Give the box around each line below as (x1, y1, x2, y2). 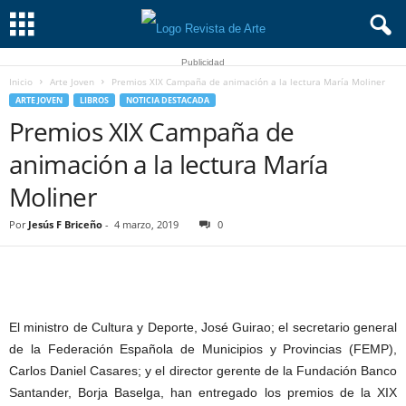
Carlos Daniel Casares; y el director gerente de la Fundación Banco (9, 363, 397, 378)
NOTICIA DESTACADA (126, 94, 209, 106)
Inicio (9, 75, 33, 88)
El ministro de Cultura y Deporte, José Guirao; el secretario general (9, 320, 397, 334)
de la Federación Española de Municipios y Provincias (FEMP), (9, 342, 397, 356)
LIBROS (80, 94, 109, 106)
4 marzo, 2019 (114, 217, 179, 231)
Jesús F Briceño (28, 217, 102, 231)
